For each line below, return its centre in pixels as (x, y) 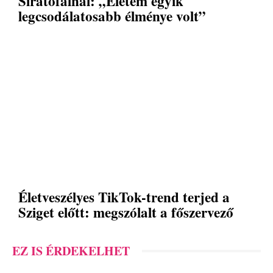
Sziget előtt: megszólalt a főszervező (126, 212)
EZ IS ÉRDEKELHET (71, 251)
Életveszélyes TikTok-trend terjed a (124, 197)
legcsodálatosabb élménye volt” (112, 16)
